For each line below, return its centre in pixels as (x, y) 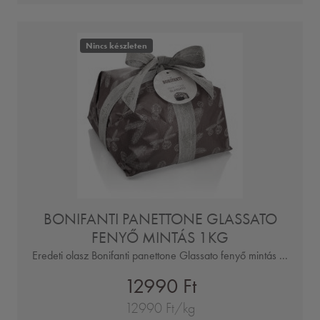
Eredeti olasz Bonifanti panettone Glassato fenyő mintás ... (160, 255)
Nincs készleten (116, 45)
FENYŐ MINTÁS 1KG (160, 237)
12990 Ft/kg (160, 308)
